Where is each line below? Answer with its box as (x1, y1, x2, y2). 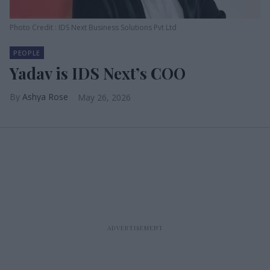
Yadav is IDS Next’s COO (10, 63, 186, 84)
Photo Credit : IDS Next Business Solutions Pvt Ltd (10, 22, 177, 33)
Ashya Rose (22, 91, 68, 102)
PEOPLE (13, 48, 40, 57)
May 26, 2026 (78, 92, 131, 103)
